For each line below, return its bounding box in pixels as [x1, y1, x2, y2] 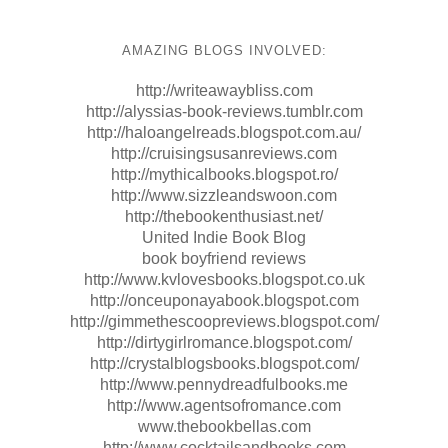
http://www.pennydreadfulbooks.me [100, 375, 348, 393]
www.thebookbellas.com [137, 417, 311, 435]
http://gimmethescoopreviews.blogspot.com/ [69, 312, 379, 330]
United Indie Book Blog [142, 228, 306, 246]
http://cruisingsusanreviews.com [111, 144, 337, 162]
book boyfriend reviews [142, 249, 306, 267]
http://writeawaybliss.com [135, 81, 313, 99]
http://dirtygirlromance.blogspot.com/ [96, 333, 352, 351]
